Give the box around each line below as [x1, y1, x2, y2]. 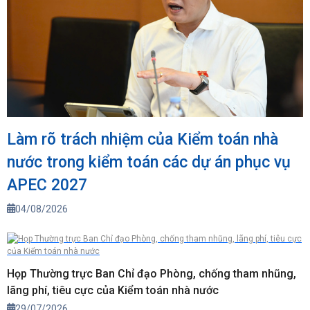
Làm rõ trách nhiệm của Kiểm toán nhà [7, 130, 278, 149]
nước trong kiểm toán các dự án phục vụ [7, 153, 291, 172]
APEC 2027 [7, 176, 87, 195]
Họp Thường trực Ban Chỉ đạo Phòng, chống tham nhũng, [7, 267, 296, 281]
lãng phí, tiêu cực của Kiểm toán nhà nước [7, 284, 219, 298]
